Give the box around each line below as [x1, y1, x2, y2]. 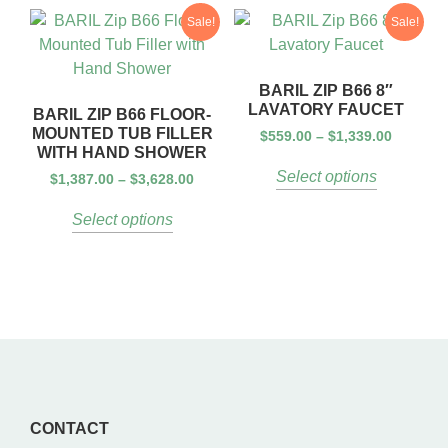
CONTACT [30, 420, 109, 438]
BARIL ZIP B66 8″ [259, 81, 393, 99]
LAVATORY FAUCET [248, 100, 404, 118]
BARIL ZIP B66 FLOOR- [33, 105, 211, 123]
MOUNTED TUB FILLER [31, 124, 213, 142]
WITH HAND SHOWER [37, 143, 207, 161]
